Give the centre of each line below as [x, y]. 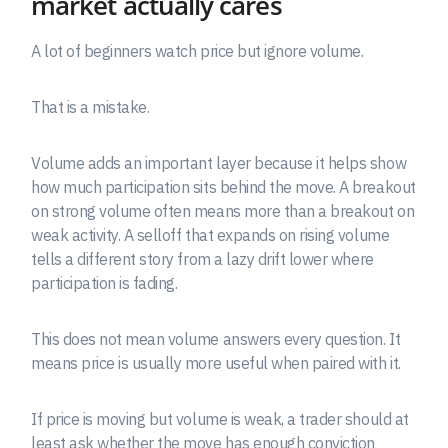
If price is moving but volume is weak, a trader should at [220, 418]
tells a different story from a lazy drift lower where [202, 258]
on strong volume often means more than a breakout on [223, 210]
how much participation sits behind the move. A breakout [223, 186]
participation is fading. [104, 282]
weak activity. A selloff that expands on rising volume [210, 234]
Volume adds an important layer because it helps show [219, 162]
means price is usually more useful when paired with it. [216, 362]
